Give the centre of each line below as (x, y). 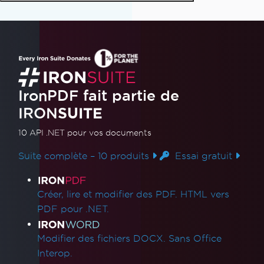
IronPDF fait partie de (99, 96)
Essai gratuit (202, 156)
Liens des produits (86, 181)
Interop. (55, 253)
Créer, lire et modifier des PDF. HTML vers (133, 194)
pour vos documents (109, 133)
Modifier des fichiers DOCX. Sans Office (129, 239)
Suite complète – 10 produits (85, 156)
